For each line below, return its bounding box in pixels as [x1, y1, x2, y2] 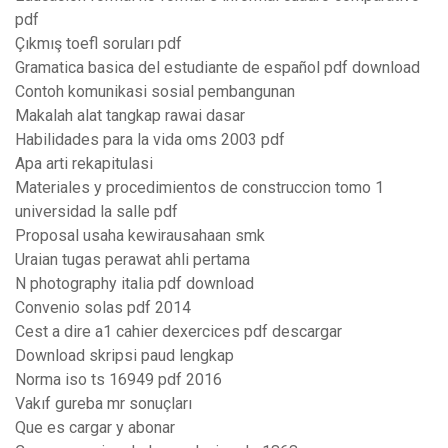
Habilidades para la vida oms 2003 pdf [15, 130, 285, 150]
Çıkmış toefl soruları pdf [15, 34, 182, 54]
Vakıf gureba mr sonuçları [15, 394, 192, 414]
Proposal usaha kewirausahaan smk [15, 226, 265, 246]
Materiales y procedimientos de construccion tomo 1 [15, 178, 384, 198]
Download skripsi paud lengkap [15, 346, 234, 366]
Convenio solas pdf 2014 [15, 298, 191, 318]
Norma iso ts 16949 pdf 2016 [15, 370, 222, 390]
